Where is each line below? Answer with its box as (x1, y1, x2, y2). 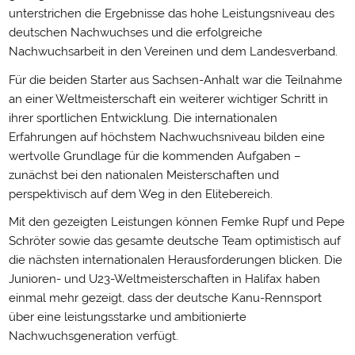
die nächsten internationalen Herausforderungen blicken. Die (8, 252, 342, 267)
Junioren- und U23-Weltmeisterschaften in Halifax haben (8, 271, 320, 286)
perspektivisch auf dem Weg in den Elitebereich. (8, 186, 273, 201)
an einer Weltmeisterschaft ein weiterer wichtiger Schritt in (8, 91, 328, 106)
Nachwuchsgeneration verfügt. (8, 328, 178, 343)
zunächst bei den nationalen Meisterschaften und (8, 167, 279, 182)
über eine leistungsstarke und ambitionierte (8, 309, 246, 324)
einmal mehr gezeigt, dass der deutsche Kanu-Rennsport (8, 290, 322, 305)
